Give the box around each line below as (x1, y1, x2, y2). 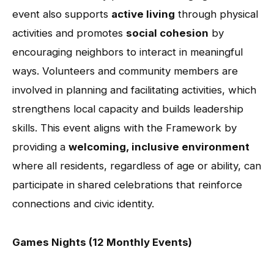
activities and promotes (12, 26, 126, 39)
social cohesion (126, 26, 209, 39)
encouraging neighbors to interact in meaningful (12, 45, 243, 58)
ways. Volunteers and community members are (12, 64, 238, 77)
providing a (12, 140, 68, 153)
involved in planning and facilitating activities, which (12, 83, 256, 96)
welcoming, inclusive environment (68, 140, 250, 153)
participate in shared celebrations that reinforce (12, 178, 242, 191)
